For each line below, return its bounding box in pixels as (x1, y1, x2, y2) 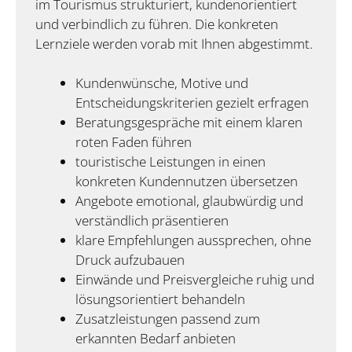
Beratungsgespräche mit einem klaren (75, 113, 302, 132)
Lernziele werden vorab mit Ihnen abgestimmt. (35, 34, 313, 53)
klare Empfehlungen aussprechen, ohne (75, 231, 311, 250)
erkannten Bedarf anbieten (75, 329, 236, 348)
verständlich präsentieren (75, 211, 229, 230)
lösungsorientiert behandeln (75, 290, 245, 309)
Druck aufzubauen (75, 251, 185, 269)
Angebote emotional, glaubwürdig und (75, 192, 303, 211)
